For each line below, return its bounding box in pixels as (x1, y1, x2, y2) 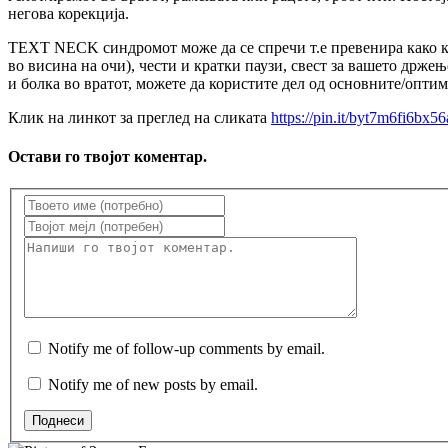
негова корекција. (8, 5, 129, 23)
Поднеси (32, 413, 84, 429)
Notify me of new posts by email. (48, 376, 258, 394)
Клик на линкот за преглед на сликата (8, 109, 271, 127)
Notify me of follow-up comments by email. (48, 340, 325, 358)
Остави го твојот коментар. (8, 148, 207, 166)
